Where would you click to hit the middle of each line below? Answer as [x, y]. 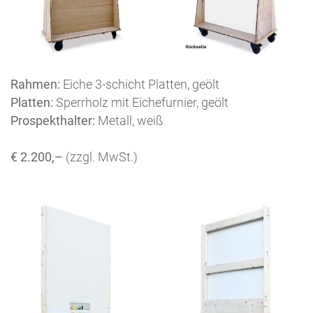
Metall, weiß [129, 121]
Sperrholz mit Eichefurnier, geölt [141, 103]
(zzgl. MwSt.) [102, 157]
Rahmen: [35, 85]
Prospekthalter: [53, 121]
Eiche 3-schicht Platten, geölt [140, 85]
